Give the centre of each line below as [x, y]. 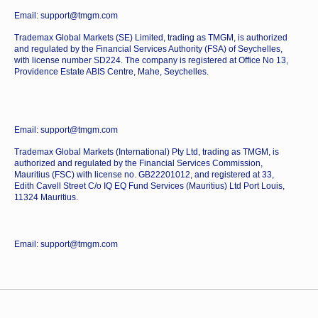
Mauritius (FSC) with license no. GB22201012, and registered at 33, [144, 174]
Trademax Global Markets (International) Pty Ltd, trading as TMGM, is [147, 152]
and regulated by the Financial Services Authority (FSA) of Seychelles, [148, 49]
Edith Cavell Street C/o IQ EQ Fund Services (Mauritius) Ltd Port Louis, [149, 186]
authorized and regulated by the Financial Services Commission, [138, 163]
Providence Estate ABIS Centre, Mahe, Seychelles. [111, 71]
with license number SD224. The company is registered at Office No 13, [151, 60]
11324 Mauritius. [46, 197]
